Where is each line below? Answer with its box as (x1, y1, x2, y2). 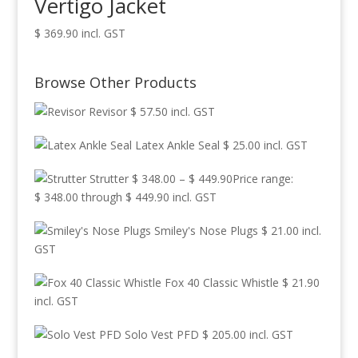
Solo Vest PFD (124, 327, 199, 343)
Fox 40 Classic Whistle (164, 275, 279, 291)
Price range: (232, 171, 293, 187)
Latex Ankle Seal (134, 137, 220, 153)
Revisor (88, 104, 127, 120)
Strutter (89, 171, 129, 187)
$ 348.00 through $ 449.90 (34, 189, 169, 205)
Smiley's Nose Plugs (153, 223, 258, 239)
